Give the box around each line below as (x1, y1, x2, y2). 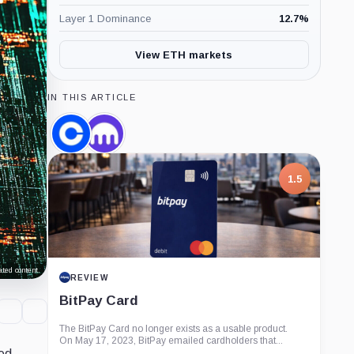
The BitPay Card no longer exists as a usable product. (58, 323, 288, 334)
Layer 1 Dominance (58, 12, 151, 24)
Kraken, (104, 132, 148, 146)
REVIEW (70, 273, 108, 282)
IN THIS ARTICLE (47, 92, 137, 102)
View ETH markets (135, 48, 233, 61)
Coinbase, (70, 132, 127, 146)
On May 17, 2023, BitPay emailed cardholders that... (58, 335, 283, 346)
